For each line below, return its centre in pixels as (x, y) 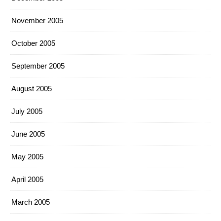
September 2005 (38, 66)
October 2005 (33, 43)
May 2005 (27, 157)
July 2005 (27, 111)
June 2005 (28, 134)
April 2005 (27, 179)
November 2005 (37, 20)
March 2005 (31, 202)
